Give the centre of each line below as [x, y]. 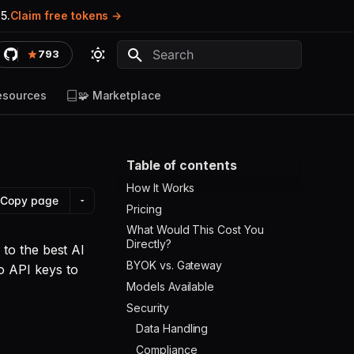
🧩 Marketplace [119, 95]
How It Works [161, 187]
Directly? [149, 244]
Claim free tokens [59, 15]
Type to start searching [208, 82]
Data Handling [172, 329]
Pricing [144, 209]
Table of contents [182, 166]
